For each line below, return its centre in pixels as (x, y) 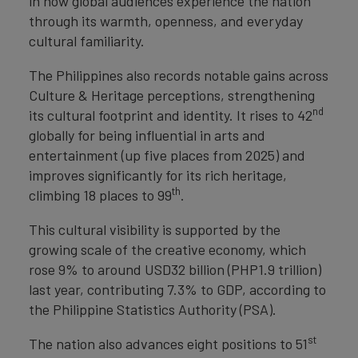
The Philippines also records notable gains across (179, 75)
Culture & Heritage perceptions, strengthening (172, 95)
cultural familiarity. (87, 41)
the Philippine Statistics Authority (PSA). (153, 309)
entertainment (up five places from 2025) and (167, 155)
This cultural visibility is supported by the (155, 229)
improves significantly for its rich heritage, (158, 175)
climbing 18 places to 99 (100, 195)
